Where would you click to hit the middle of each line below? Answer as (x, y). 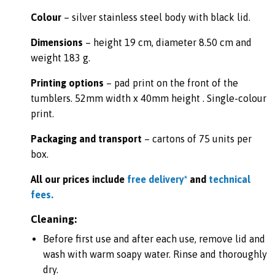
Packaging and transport (86, 138)
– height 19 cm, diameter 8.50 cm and (167, 42)
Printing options (67, 83)
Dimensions (57, 42)
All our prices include (79, 179)
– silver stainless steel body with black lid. (156, 17)
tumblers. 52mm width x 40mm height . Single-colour (149, 98)
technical (230, 179)
